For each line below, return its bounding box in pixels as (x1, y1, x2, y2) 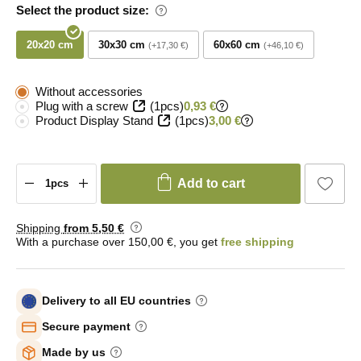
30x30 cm (98, 38, 145, 51)
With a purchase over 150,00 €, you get (16, 234, 221, 248)
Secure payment (42, 320, 131, 334)
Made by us (42, 346, 106, 359)
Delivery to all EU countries (42, 294, 191, 308)
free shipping (221, 234, 294, 248)
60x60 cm (214, 38, 260, 51)
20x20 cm (27, 38, 73, 51)
